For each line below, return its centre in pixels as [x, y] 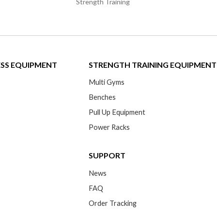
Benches [102, 97]
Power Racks [109, 127]
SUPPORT [107, 155]
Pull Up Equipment [117, 112]
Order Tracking [113, 203]
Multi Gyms [107, 82]
